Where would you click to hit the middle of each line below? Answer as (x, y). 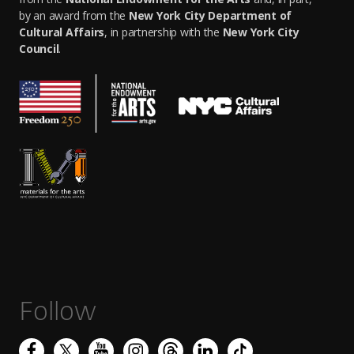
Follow (58, 313)
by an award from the (74, 15)
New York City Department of (210, 15)
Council (39, 48)
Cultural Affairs (62, 32)
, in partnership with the (164, 32)
